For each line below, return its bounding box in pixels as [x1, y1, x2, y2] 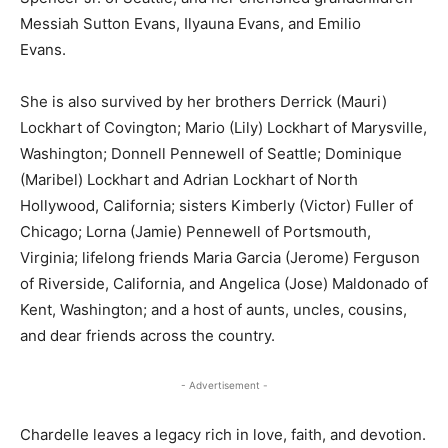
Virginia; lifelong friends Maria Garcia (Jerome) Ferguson [20, 247, 420, 267]
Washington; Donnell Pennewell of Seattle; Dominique [20, 143, 402, 163]
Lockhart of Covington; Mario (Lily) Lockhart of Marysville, [20, 117, 427, 137]
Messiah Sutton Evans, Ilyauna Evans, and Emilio [20, 13, 361, 33]
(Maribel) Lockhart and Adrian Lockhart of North [20, 169, 358, 189]
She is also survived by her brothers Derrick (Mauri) [20, 91, 387, 111]
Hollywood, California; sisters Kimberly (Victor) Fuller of [20, 195, 413, 215]
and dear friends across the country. [20, 325, 275, 345]
